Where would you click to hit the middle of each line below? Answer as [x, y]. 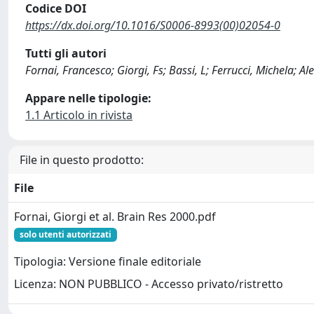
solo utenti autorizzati [65, 234]
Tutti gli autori [66, 53]
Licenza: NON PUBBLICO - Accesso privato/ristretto [149, 284]
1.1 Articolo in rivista [79, 115]
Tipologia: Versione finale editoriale [108, 262]
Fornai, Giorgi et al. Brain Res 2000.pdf [115, 217]
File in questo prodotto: [82, 160]
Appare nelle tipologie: [88, 98]
